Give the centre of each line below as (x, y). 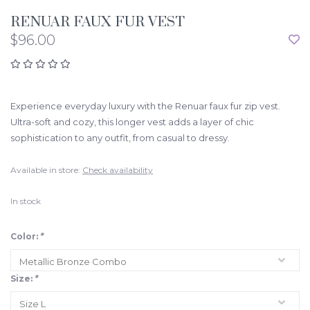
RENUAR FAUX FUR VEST (98, 22)
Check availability (118, 170)
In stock (26, 201)
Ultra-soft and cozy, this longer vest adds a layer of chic (132, 122)
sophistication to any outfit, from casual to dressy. (120, 138)
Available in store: (45, 170)
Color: (25, 237)
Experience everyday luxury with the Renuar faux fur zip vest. (145, 106)
